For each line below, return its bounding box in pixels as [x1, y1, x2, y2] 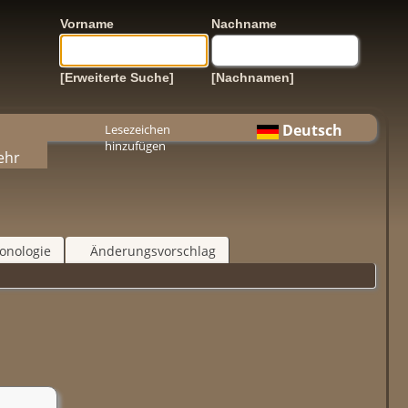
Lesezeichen [104, 121, 170, 138]
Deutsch [282, 120, 342, 140]
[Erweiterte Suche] [60, 70, 174, 85]
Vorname [60, 16, 114, 31]
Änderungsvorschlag [90, 241, 216, 260]
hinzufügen [104, 138, 166, 154]
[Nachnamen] [211, 70, 294, 85]
